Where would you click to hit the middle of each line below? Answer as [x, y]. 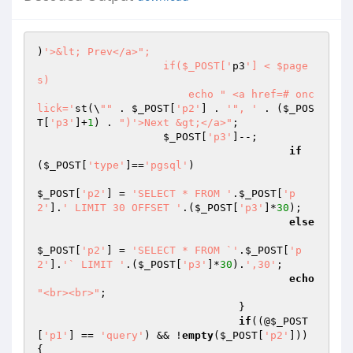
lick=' [56, 108]
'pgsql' [166, 165]
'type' [106, 165]
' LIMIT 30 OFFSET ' [122, 208]
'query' [122, 335]
